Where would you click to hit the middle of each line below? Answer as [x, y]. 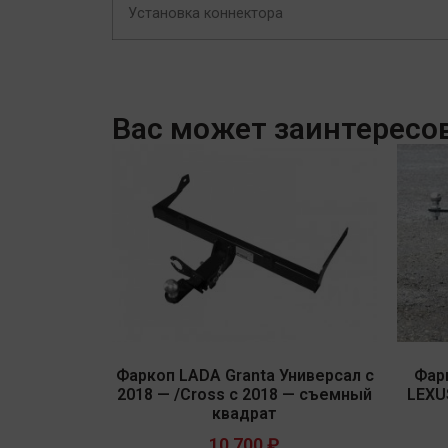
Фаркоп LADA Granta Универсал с [244, 376]
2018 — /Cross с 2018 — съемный [244, 395]
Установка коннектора [205, 14]
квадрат [244, 414]
